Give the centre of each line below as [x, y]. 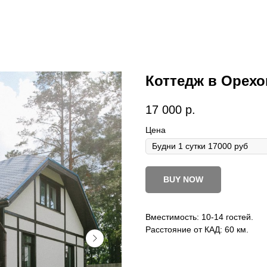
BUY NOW [183, 179]
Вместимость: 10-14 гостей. [199, 217]
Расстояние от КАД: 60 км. [197, 229]
